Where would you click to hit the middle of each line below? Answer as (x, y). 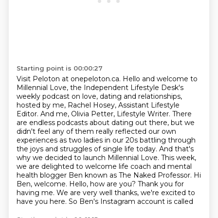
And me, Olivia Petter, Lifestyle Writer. (106, 114)
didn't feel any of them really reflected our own (96, 131)
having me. (36, 193)
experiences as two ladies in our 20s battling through (106, 140)
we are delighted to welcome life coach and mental (104, 166)
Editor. (28, 114)
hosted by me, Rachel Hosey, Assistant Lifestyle (98, 105)
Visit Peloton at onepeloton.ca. (69, 79)
